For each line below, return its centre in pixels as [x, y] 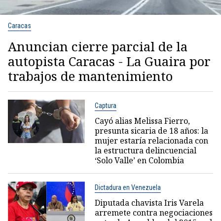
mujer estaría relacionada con [151, 140]
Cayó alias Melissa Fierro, [142, 121]
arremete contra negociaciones [153, 212]
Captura [105, 105]
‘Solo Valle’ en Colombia [139, 160]
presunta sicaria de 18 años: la [151, 130]
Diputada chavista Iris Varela [149, 203]
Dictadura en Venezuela [128, 187]
